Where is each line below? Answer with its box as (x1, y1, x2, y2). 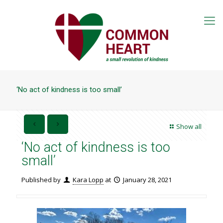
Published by (21, 175, 61, 184)
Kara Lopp (73, 175, 104, 184)
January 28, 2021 (123, 175, 172, 184)
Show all (176, 122, 202, 131)
